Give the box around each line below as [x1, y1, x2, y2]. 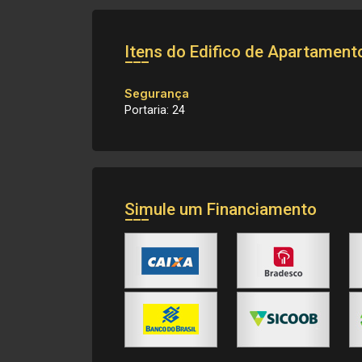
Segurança [124, 86, 189, 100]
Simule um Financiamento [124, 200, 317, 219]
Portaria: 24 [124, 103, 185, 117]
